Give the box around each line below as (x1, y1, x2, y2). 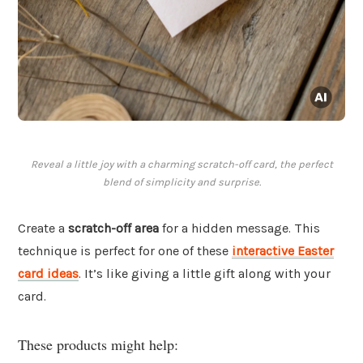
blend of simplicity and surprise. (102, 176, 261, 189)
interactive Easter (232, 243, 334, 259)
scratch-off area (68, 220, 159, 237)
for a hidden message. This (159, 220, 320, 237)
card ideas (18, 266, 79, 282)
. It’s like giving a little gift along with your (79, 266, 331, 282)
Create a (18, 220, 68, 237)
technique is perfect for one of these (18, 243, 232, 259)
